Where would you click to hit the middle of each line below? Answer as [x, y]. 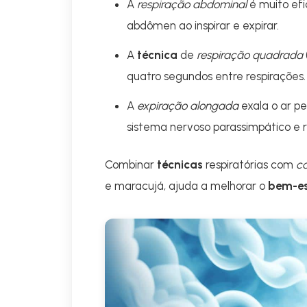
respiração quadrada [250, 55]
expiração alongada [188, 106]
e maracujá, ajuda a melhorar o [186, 186]
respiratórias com [249, 164]
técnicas [180, 164]
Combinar [131, 164]
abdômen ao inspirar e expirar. [203, 25]
